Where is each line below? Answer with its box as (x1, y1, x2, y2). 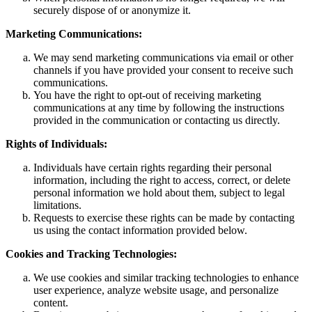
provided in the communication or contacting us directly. (33, 114, 280, 126)
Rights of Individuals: (6, 137, 107, 150)
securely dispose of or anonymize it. (33, 3, 191, 16)
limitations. (33, 198, 81, 211)
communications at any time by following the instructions (33, 101, 284, 114)
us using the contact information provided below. (33, 224, 247, 236)
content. (33, 296, 68, 309)
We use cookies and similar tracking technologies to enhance (33, 271, 299, 283)
